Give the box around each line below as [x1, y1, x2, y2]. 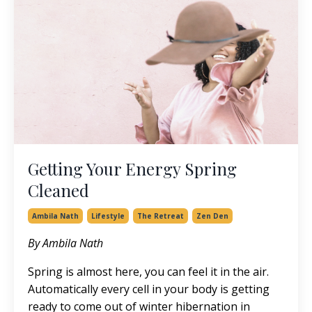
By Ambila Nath [28, 235, 103, 251]
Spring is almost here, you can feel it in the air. [28, 263, 269, 279]
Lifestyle [91, 210, 125, 221]
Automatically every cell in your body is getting [28, 281, 270, 297]
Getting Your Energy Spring [28, 157, 237, 180]
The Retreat [137, 210, 184, 221]
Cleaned [28, 178, 89, 201]
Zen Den [196, 210, 228, 221]
